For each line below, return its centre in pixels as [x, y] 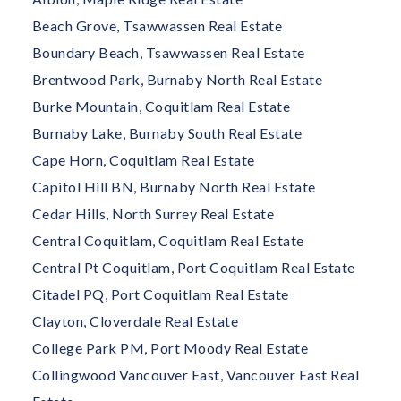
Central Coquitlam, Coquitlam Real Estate [168, 240]
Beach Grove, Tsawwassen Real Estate [157, 25]
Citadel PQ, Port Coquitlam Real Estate [160, 294]
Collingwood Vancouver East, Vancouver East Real [196, 374]
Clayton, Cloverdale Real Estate [135, 320]
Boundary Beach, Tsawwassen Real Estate [168, 52]
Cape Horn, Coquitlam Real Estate [143, 159]
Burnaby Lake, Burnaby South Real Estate [167, 132]
